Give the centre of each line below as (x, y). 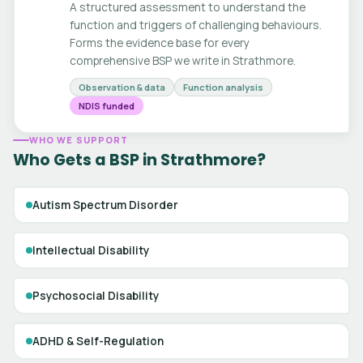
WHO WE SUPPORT (79, 140)
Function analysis (223, 87)
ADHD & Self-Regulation (98, 341)
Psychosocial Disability (95, 295)
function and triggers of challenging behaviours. (195, 24)
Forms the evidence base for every (159, 42)
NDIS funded (106, 105)
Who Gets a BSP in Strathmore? (139, 160)
